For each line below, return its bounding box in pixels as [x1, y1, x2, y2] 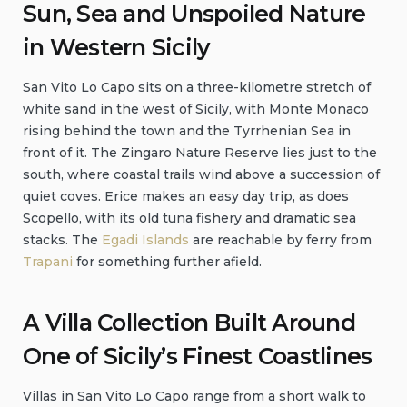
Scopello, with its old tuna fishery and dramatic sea [23, 209, 356, 226]
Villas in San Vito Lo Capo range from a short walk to [23, 387, 366, 404]
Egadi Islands [102, 231, 189, 248]
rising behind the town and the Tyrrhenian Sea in [23, 122, 351, 139]
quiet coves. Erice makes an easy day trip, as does [23, 187, 349, 204]
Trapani [23, 253, 73, 270]
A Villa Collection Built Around [23, 309, 355, 336]
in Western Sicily [23, 34, 210, 61]
